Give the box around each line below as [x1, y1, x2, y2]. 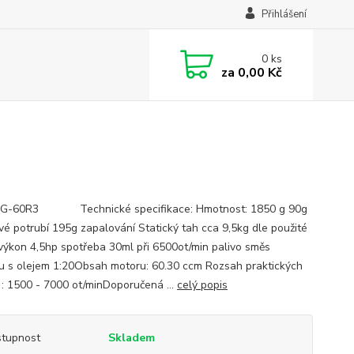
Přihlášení [261, 7, 307, 21]
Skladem [107, 330, 155, 345]
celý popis [176, 277, 228, 292]
